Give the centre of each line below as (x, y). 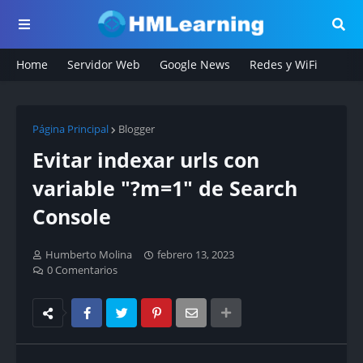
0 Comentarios (82, 270)
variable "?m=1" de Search (165, 188)
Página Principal (70, 129)
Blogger (137, 129)
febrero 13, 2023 (196, 254)
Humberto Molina (89, 254)
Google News (195, 64)
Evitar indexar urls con (146, 160)
